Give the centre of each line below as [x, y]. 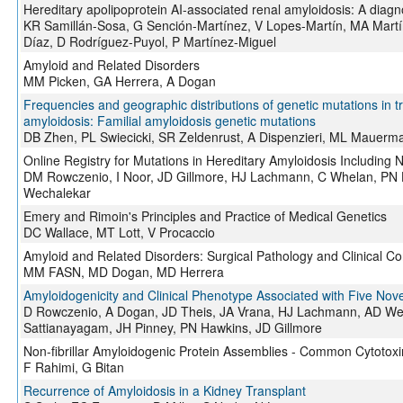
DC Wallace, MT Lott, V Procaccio [119, 233]
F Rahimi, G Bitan [73, 367]
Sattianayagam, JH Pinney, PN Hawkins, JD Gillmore [172, 328]
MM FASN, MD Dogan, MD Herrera [123, 272]
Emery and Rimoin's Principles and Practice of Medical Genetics [205, 216]
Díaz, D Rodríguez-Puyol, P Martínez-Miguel [149, 42]
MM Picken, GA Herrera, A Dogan [119, 81]
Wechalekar [57, 193]
